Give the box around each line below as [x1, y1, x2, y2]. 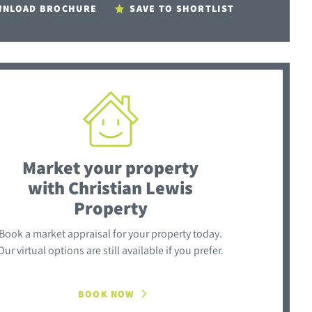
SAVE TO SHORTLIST [130, 1, 235, 15]
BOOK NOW [78, 287, 135, 300]
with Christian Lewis [28, 175, 194, 199]
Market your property [22, 155, 199, 179]
